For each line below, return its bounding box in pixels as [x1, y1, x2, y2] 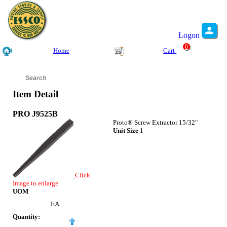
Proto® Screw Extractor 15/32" [113, 118, 198, 126]
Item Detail [13, 89, 58, 100]
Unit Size [113, 126, 139, 134]
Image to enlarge [13, 179, 58, 187]
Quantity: [13, 213, 40, 221]
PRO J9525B [13, 109, 58, 118]
